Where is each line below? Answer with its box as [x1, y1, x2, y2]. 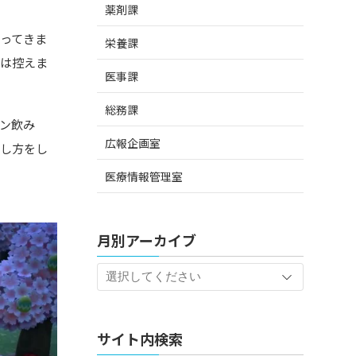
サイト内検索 [96, 328, 197, 350]
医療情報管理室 [104, 168, 183, 184]
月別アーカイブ [96, 230, 196, 251]
